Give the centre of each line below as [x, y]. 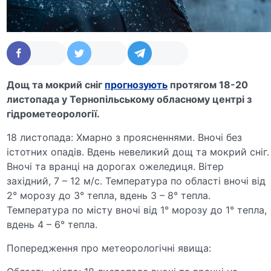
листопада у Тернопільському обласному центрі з [129, 99]
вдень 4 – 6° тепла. [52, 224]
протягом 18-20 [208, 84]
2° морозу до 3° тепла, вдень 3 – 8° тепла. [109, 195]
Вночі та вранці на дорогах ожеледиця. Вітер [116, 166]
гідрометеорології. [54, 113]
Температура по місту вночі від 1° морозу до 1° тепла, [137, 210]
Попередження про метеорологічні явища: [109, 248]
